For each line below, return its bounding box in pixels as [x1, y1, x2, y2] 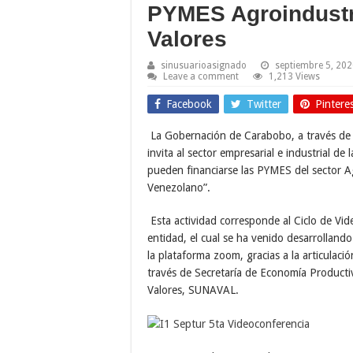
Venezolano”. [147, 180, 210, 194]
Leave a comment [163, 70, 239, 82]
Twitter [247, 97, 281, 110]
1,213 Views [269, 70, 320, 82]
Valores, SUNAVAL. [147, 283, 239, 296]
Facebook [166, 97, 212, 110]
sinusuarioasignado [161, 59, 247, 71]
